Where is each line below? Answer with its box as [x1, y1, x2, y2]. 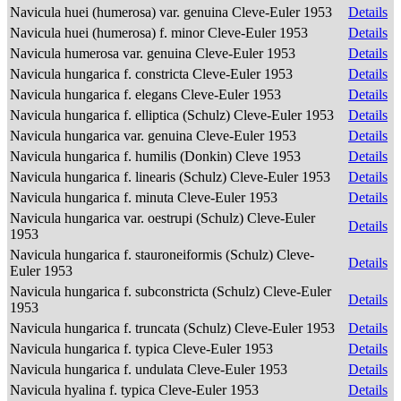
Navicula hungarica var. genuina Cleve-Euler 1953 [10, 128, 300, 143]
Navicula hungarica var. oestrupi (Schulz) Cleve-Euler [10, 210, 315, 226]
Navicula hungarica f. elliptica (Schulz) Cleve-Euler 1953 [10, 107, 337, 123]
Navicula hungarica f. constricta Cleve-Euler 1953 [10, 66, 296, 81]
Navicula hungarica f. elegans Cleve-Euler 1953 [10, 87, 285, 102]
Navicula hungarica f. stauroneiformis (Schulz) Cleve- [10, 247, 314, 262]
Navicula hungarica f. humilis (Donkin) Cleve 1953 [10, 149, 304, 164]
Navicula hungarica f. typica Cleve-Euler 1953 [10, 341, 277, 356]
